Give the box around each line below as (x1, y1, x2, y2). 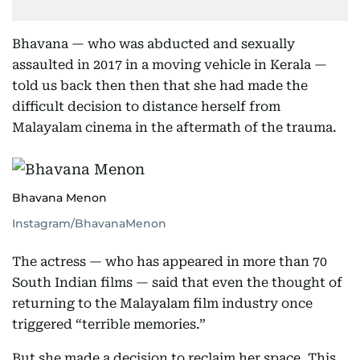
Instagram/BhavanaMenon (12, 216, 166, 231)
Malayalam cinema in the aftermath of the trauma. (12, 120, 337, 135)
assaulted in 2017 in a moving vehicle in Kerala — (12, 57, 327, 72)
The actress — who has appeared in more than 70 (12, 254, 327, 269)
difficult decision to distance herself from (12, 99, 280, 114)
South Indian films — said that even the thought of (12, 275, 342, 290)
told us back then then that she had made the (12, 78, 308, 93)
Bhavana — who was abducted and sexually (12, 36, 295, 51)
